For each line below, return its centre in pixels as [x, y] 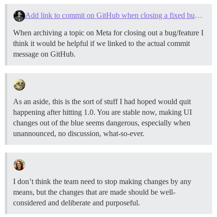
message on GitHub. [44, 54]
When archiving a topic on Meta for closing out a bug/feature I [108, 32]
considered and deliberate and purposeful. [77, 203]
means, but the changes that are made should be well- [94, 192]
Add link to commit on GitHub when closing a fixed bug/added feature [198, 15]
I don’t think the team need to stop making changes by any [102, 182]
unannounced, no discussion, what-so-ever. [79, 134]
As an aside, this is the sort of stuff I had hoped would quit [102, 102]
